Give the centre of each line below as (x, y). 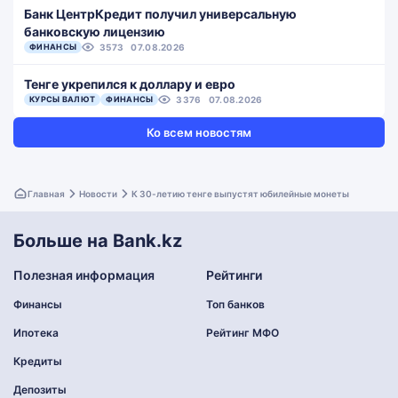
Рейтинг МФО (242, 333)
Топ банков (235, 304)
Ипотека (36, 333)
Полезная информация (84, 275)
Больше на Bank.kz (98, 241)
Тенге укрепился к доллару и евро (130, 84)
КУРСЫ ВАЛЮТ (63, 99)
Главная (46, 194)
